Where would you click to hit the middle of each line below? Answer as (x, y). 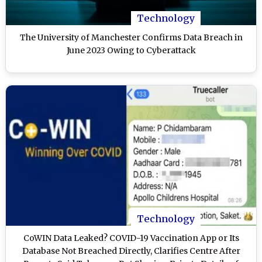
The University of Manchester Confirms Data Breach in (131, 37)
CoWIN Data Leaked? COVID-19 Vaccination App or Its (131, 238)
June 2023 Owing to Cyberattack (131, 50)
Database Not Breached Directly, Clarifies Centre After (131, 251)
